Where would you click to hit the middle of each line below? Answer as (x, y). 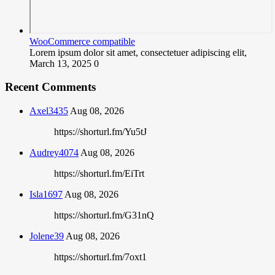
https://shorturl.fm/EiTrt (99, 173)
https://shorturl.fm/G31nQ (104, 215)
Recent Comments (50, 87)
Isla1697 (46, 194)
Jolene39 (47, 236)
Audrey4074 (54, 153)
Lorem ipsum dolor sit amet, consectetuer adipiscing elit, (138, 52)
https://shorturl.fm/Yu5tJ (100, 132)
